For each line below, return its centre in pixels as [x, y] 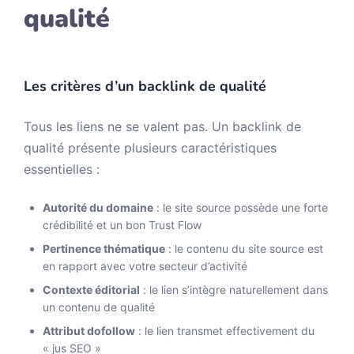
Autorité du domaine [98, 207]
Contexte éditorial [91, 290]
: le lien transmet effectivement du [225, 331]
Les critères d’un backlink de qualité [145, 86]
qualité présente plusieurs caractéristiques [150, 148]
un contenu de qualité [99, 307]
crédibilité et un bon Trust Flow [122, 225]
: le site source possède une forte [241, 207]
